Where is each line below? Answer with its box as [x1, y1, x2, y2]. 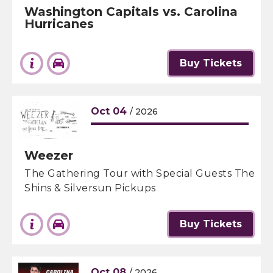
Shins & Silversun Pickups [24, 182, 156, 194]
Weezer [24, 148, 73, 163]
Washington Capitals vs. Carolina [24, 4, 238, 19]
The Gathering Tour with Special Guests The [24, 168, 255, 179]
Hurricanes [24, 16, 94, 31]
